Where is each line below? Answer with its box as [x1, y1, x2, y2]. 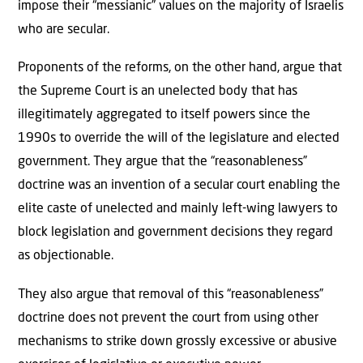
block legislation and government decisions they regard [18, 226, 333, 240]
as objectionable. [18, 250, 113, 263]
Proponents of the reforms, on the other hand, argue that [18, 62, 342, 75]
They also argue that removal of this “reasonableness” [18, 288, 323, 301]
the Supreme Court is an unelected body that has [18, 85, 297, 99]
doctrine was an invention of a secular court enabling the [18, 179, 340, 193]
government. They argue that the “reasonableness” [18, 156, 307, 169]
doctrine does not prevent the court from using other [18, 311, 318, 325]
